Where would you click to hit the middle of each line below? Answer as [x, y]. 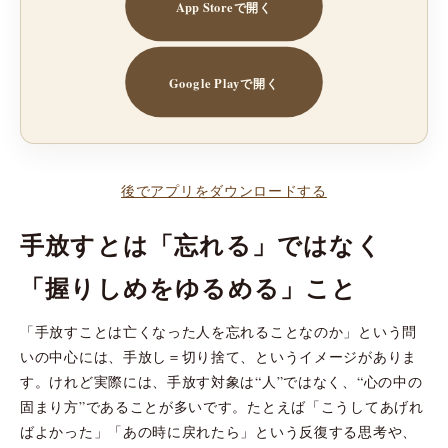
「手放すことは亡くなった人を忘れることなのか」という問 [218, 331]
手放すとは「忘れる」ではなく [201, 244]
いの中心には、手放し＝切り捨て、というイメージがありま [218, 356]
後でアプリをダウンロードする [224, 190]
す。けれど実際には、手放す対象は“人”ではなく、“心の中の [221, 381]
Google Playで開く [224, 81]
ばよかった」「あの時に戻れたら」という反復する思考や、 [218, 431]
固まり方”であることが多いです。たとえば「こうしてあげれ [222, 406]
